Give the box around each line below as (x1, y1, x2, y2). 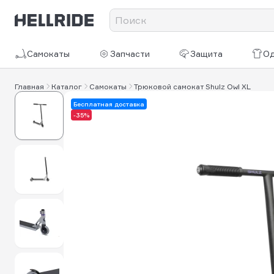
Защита (190, 48, 223, 59)
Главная (15, 81, 44, 91)
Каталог (51, 81, 82, 91)
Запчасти (110, 48, 150, 59)
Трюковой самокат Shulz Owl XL (134, 81, 251, 91)
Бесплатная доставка (73, 100, 144, 108)
